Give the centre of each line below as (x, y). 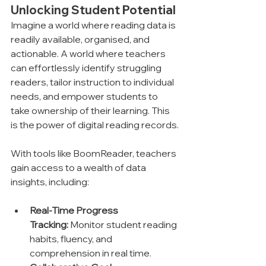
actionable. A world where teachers (89, 54)
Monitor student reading (123, 225)
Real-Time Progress (75, 210)
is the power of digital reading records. (95, 125)
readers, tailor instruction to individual (93, 82)
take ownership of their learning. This (91, 111)
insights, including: (50, 182)
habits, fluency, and (72, 239)
